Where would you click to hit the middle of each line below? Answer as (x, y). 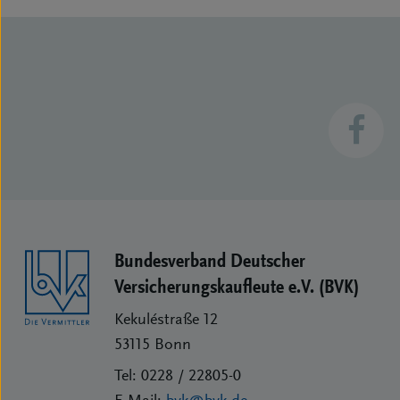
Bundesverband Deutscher (210, 262)
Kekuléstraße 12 (166, 321)
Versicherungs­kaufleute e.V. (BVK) (237, 288)
